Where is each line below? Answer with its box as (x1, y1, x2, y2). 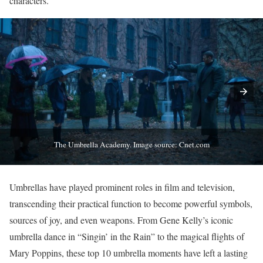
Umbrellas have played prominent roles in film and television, (9, 181, 235, 193)
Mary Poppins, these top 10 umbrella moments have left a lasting (9, 247, 248, 259)
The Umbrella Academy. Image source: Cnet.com (53, 139, 210, 150)
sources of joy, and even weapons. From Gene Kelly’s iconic (9, 214, 233, 226)
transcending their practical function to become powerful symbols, (9, 197, 252, 210)
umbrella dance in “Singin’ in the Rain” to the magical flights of (9, 230, 244, 242)
